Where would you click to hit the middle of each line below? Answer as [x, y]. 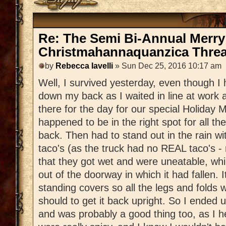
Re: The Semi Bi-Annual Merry [132, 38]
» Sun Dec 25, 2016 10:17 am [167, 66]
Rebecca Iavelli [84, 66]
